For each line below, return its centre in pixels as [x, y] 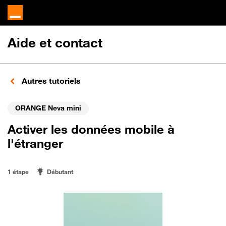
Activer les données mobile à [91, 129]
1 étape [18, 172]
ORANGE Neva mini [48, 107]
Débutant [60, 172]
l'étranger [35, 143]
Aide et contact [55, 43]
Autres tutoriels [50, 81]
